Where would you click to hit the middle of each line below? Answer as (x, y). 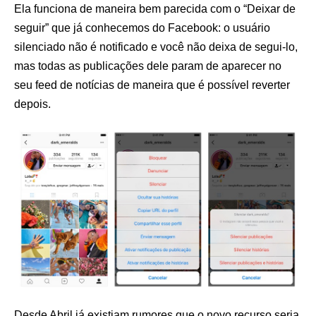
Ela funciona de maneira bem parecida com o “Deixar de (155, 8)
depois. (32, 104)
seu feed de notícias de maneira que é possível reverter (152, 85)
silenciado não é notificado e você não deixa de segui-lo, (156, 47)
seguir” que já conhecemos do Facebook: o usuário (142, 28)
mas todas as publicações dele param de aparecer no (148, 66)
